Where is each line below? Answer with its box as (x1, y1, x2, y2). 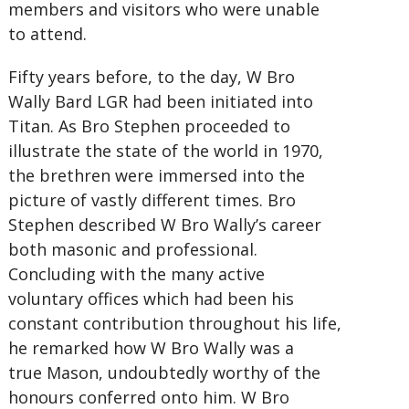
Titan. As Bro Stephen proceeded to (7, 115, 290, 137)
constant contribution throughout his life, (7, 312, 341, 334)
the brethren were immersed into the (7, 164, 305, 186)
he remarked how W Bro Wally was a (7, 337, 294, 359)
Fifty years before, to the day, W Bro (7, 66, 295, 88)
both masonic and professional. (7, 238, 257, 260)
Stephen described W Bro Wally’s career (7, 214, 321, 236)
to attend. (7, 23, 87, 45)
